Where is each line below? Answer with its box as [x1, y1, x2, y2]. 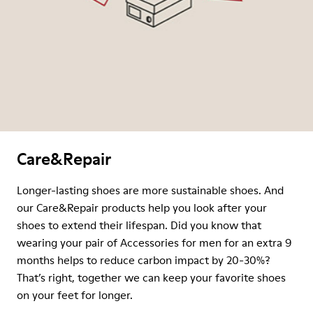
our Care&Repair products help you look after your [17, 200, 267, 215]
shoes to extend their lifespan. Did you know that [17, 217, 261, 233]
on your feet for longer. [17, 287, 133, 303]
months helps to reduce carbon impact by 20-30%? [17, 252, 270, 268]
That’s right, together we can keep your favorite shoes [17, 270, 286, 285]
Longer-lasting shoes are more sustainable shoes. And [17, 182, 284, 198]
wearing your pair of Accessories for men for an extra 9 [17, 235, 291, 250]
